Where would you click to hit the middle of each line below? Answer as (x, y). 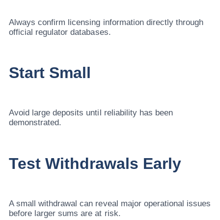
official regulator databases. (60, 32)
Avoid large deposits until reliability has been (91, 113)
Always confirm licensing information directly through (106, 22)
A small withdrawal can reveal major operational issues (110, 203)
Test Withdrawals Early (95, 163)
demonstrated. (35, 123)
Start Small (50, 72)
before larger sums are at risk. (65, 213)
